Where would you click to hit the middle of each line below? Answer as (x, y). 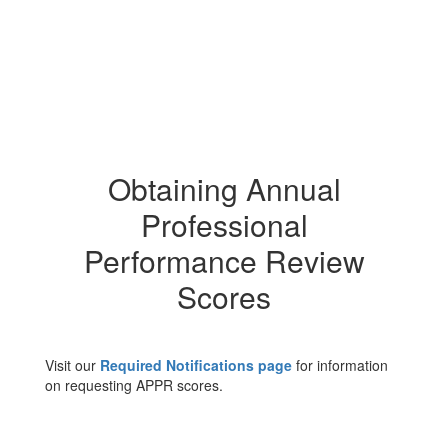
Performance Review (224, 260)
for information (340, 365)
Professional (224, 224)
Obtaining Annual (224, 188)
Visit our (72, 365)
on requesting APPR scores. (134, 385)
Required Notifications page (196, 365)
